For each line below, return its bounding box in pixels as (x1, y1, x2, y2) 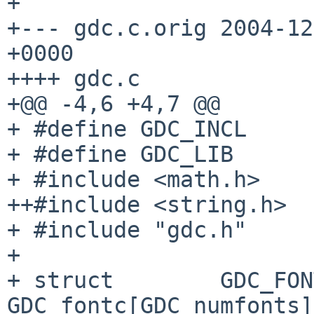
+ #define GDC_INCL (7, 116, 247, 142)
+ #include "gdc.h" (7, 217, 247, 243)
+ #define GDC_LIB (7, 141, 233, 167)
